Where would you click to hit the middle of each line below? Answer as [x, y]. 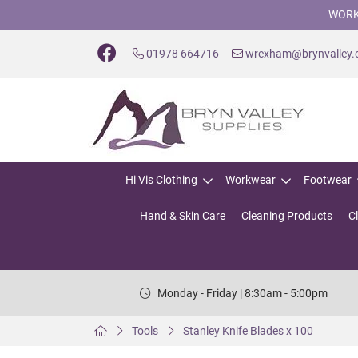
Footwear [328, 180]
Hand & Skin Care [183, 216]
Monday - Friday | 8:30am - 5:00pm [242, 293]
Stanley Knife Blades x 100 [248, 331]
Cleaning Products [287, 216]
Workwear [251, 180]
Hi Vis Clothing [161, 180]
